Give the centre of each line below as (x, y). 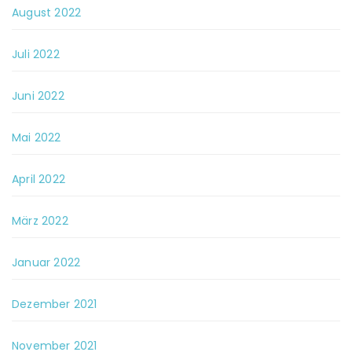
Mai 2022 (37, 137)
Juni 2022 (38, 96)
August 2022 (47, 13)
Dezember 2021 (55, 304)
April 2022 (38, 179)
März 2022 (40, 221)
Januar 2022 (46, 262)
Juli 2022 (36, 54)
